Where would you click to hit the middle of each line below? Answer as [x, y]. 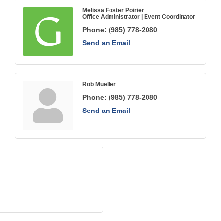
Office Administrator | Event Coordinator [139, 17]
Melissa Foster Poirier [113, 10]
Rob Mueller [99, 84]
